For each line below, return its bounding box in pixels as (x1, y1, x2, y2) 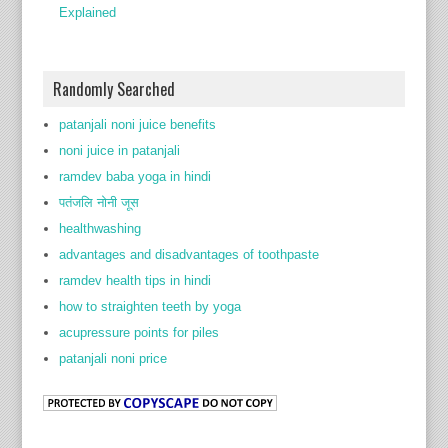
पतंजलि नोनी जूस (58, 195, 139, 210)
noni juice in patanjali (58, 143, 180, 158)
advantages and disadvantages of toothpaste (58, 247, 319, 262)
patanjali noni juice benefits (58, 117, 216, 132)
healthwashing (58, 221, 141, 236)
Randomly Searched (52, 77, 175, 101)
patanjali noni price (58, 351, 167, 366)
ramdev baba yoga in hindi (58, 169, 211, 184)
